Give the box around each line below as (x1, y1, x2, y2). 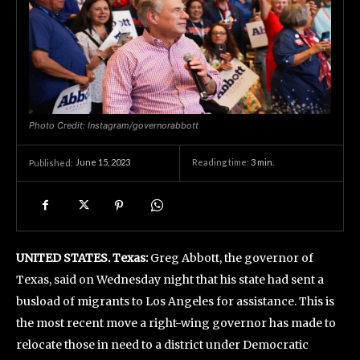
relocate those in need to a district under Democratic (16, 337, 309, 352)
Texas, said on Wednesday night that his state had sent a (16, 272, 324, 287)
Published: (29, 157, 73, 168)
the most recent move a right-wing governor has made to (16, 315, 336, 330)
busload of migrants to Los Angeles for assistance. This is (16, 293, 334, 309)
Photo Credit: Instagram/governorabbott (29, 119, 198, 131)
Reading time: (192, 157, 251, 168)
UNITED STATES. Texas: (16, 250, 148, 265)
